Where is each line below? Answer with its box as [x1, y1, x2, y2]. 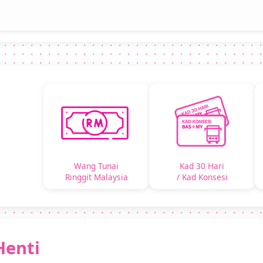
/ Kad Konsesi [176, 171, 228, 183]
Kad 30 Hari [180, 160, 224, 172]
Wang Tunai [74, 160, 119, 172]
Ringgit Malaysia [65, 171, 128, 183]
